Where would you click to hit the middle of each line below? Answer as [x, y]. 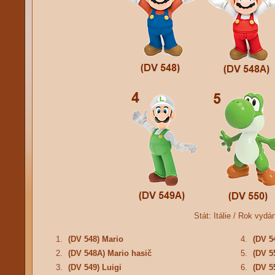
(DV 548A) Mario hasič [110, 253]
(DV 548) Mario [95, 239]
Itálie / [226, 216]
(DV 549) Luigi [95, 267]
